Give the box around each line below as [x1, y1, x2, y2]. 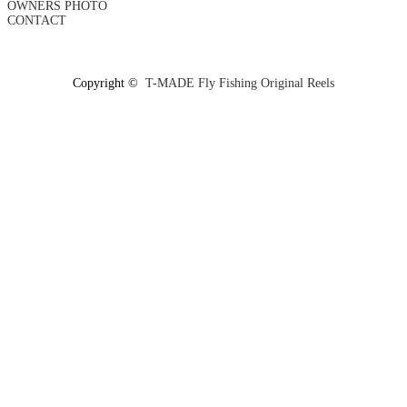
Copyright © [73, 75, 145, 90]
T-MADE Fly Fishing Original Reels [145, 75, 334, 90]
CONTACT [7, 13, 66, 27]
